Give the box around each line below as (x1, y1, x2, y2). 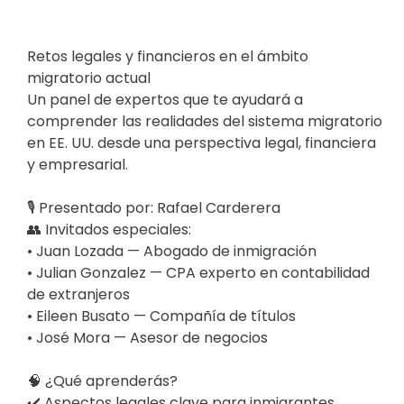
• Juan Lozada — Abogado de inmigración (27, 241, 317, 262)
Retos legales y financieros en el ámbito (27, 46, 309, 67)
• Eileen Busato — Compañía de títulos (27, 306, 297, 326)
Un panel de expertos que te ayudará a (27, 89, 304, 110)
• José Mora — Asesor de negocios (27, 327, 269, 348)
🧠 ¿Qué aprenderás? (27, 371, 179, 391)
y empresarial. (27, 154, 129, 175)
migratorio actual (27, 68, 151, 88)
